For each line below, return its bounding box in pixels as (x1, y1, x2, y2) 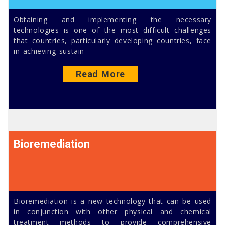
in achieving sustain (14, 46, 85, 56)
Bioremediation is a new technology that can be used (14, 196, 211, 206)
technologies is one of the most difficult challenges (14, 25, 211, 35)
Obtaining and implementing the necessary (14, 15, 211, 25)
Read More (76, 69, 125, 80)
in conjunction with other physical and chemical (14, 207, 211, 217)
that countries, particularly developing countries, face (14, 36, 211, 46)
